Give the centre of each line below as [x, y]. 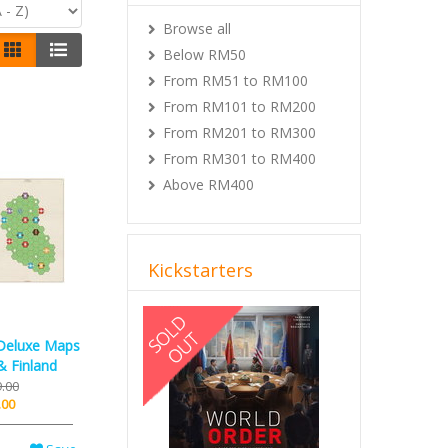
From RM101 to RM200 [239, 106]
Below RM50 [204, 54]
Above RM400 [208, 184]
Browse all [197, 28]
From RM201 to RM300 [239, 132]
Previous [198, 313]
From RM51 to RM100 [235, 80]
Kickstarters [200, 270]
